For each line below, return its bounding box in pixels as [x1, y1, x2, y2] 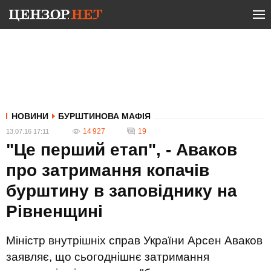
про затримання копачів [6, 161, 209, 180]
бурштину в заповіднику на [6, 181, 237, 200]
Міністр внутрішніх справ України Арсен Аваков [6, 234, 263, 247]
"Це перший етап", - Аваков [6, 140, 237, 159]
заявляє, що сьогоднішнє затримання [6, 250, 209, 263]
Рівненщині [6, 202, 103, 221]
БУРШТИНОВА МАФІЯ [58, 111, 151, 121]
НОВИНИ [11, 111, 48, 121]
